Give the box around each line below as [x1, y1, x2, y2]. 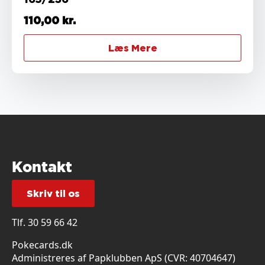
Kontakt [12, 157, 72, 175]
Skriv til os [27, 188, 80, 199]
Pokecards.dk [12, 238, 73, 251]
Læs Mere [108, 42, 157, 53]
